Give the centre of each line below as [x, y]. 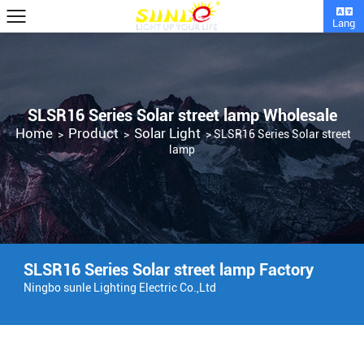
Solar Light [167, 134]
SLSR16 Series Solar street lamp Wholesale [182, 115]
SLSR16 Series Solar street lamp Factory [169, 270]
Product [93, 134]
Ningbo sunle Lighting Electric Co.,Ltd [120, 288]
